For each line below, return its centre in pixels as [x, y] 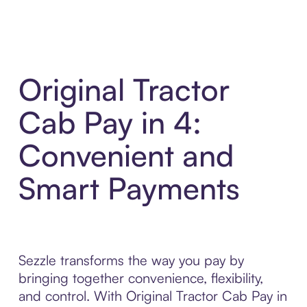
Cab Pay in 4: [110, 123]
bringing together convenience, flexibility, [140, 278]
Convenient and [126, 156]
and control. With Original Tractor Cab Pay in [152, 296]
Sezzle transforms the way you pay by [131, 260]
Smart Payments [129, 188]
